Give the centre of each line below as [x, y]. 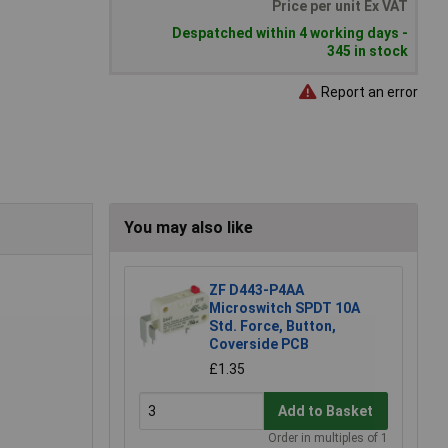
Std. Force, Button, [272, 326]
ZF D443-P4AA [256, 290]
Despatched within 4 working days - [290, 33]
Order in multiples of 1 [328, 438]
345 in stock [367, 51]
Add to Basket [326, 410]
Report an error [368, 91]
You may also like [188, 228]
